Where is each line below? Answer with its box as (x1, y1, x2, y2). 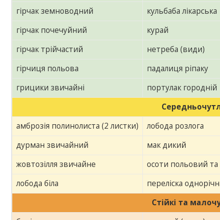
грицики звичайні (16, 82, 85, 93)
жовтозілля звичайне (16, 159, 96, 169)
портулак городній (147, 82, 218, 93)
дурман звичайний (16, 139, 89, 150)
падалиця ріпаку (147, 63, 209, 74)
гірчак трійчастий (16, 44, 83, 55)
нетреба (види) (147, 44, 205, 55)
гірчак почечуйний (16, 25, 87, 35)
